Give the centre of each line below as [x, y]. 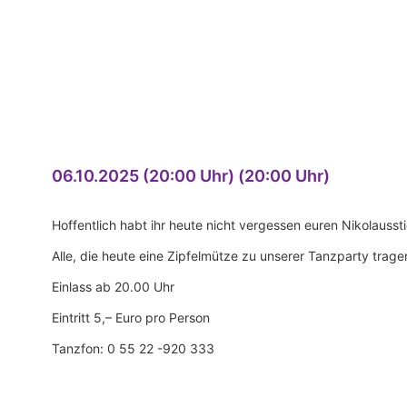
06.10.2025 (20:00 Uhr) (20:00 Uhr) [191, 176]
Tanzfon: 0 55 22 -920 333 [133, 348]
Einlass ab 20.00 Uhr [113, 287]
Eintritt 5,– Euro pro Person [131, 318]
